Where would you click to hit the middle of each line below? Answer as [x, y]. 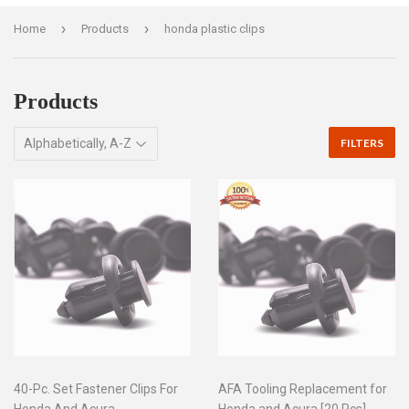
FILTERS [362, 143]
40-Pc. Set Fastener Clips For [96, 389]
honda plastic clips [215, 29]
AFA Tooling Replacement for [303, 389]
